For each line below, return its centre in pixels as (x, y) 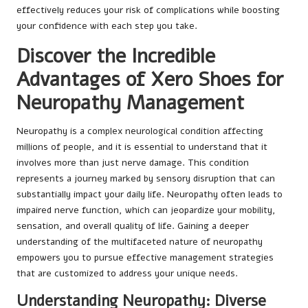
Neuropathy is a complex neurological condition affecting (140, 131)
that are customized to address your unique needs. (127, 274)
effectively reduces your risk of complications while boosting (148, 10)
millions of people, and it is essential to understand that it (142, 147)
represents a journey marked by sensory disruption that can (146, 179)
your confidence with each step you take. (107, 26)
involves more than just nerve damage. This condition (133, 163)
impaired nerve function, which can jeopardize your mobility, (146, 210)
